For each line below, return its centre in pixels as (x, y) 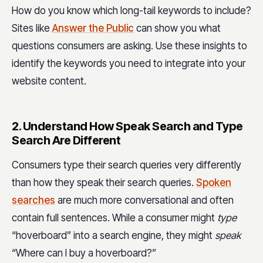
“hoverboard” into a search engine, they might (113, 235)
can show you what (177, 28)
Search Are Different (66, 140)
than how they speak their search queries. (104, 182)
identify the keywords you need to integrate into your (129, 63)
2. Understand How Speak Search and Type (127, 126)
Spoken (214, 182)
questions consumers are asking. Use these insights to (129, 45)
